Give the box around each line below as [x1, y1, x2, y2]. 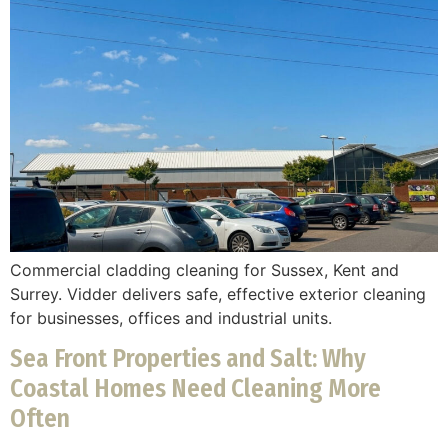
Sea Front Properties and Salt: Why [10, 344, 366, 375]
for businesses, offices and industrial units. [10, 308, 332, 329]
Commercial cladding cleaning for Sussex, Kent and [10, 260, 399, 281]
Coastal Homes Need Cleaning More [10, 374, 381, 405]
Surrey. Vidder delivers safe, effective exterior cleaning [10, 284, 426, 305]
